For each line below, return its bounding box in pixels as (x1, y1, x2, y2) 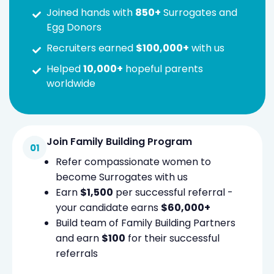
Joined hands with (46, 6, 135, 20)
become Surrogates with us (56, 170, 188, 184)
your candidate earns (56, 201, 161, 215)
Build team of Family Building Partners (56, 216, 235, 230)
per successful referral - (113, 185, 233, 199)
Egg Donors (46, 20, 102, 34)
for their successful (125, 231, 220, 245)
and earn (56, 231, 102, 245)
